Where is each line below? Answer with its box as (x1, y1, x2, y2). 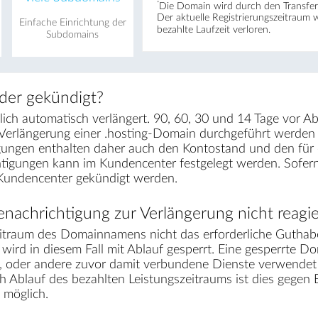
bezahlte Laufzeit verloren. (156, 25, 270, 35)
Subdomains (46, 29, 99, 40)
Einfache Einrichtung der (18, 17, 126, 28)
